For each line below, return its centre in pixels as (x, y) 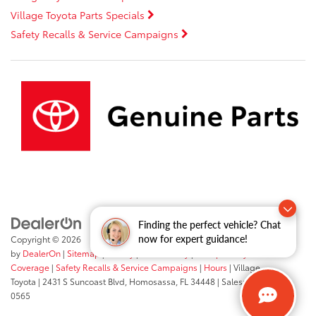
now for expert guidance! (193, 239)
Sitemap (84, 253)
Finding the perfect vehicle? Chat (209, 225)
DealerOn (42, 253)
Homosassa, (152, 281)
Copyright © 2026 (46, 239)
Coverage (30, 267)
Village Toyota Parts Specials (79, 15)
